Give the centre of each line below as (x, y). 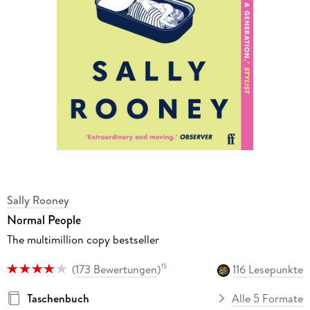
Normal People (44, 220)
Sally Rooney (38, 200)
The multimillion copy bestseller (83, 240)
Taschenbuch (58, 298)
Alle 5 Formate (268, 298)
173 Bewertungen (116, 269)
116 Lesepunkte (268, 269)
